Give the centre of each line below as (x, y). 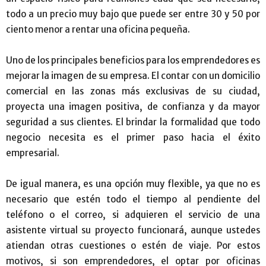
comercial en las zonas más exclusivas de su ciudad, (133, 91)
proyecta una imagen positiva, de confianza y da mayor (133, 106)
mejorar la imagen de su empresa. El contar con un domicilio (133, 75)
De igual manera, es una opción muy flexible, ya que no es (133, 183)
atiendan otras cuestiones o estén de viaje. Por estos (133, 245)
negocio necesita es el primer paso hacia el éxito (133, 137)
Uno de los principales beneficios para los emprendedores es (133, 60)
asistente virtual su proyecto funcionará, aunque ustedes (133, 230)
